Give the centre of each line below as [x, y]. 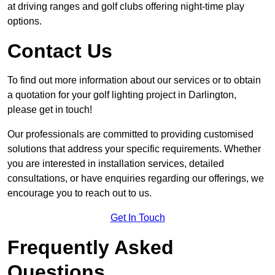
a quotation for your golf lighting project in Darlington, [122, 95]
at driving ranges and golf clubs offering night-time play [126, 7]
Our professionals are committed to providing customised [130, 134]
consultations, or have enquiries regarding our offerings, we [136, 179]
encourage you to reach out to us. [79, 193]
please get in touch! [50, 110]
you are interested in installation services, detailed [116, 164]
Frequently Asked [91, 248]
